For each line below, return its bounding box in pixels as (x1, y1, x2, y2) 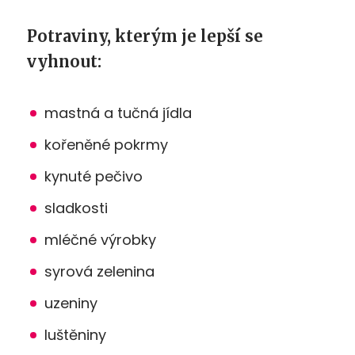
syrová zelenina (44, 261, 155, 281)
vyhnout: (27, 51, 101, 71)
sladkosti (44, 197, 108, 218)
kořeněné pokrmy (44, 134, 168, 155)
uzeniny (44, 292, 97, 313)
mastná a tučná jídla (44, 102, 192, 123)
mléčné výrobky (44, 229, 156, 250)
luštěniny (44, 324, 106, 345)
